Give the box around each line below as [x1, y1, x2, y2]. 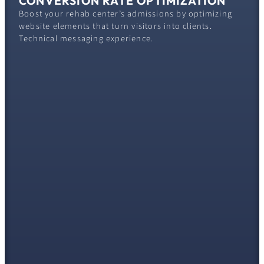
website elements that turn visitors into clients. [19, 20, 212, 33]
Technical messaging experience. [19, 32, 154, 45]
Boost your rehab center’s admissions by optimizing [19, 8, 233, 21]
